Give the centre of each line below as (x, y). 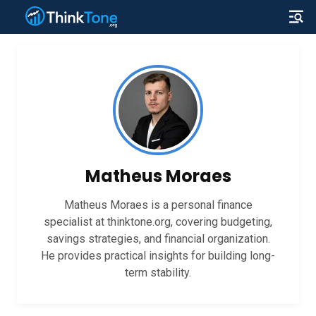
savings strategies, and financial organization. (158, 239)
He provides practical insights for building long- (158, 256)
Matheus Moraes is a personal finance (158, 205)
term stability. (158, 273)
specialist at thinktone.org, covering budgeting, (158, 222)
